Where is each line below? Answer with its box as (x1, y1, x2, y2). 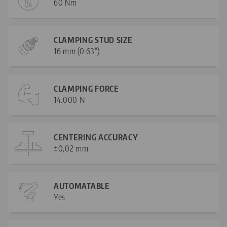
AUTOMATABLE (54, 181, 110, 192)
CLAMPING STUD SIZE (54, 35, 133, 46)
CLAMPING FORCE (54, 84, 119, 94)
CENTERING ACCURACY (54, 132, 138, 143)
